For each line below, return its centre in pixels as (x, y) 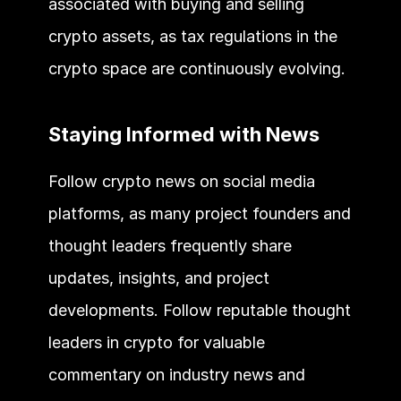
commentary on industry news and (176, 374)
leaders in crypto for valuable (156, 342)
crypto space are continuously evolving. (196, 68)
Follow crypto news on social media (181, 181)
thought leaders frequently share (170, 245)
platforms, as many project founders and (199, 213)
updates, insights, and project (158, 277)
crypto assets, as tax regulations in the (192, 36)
